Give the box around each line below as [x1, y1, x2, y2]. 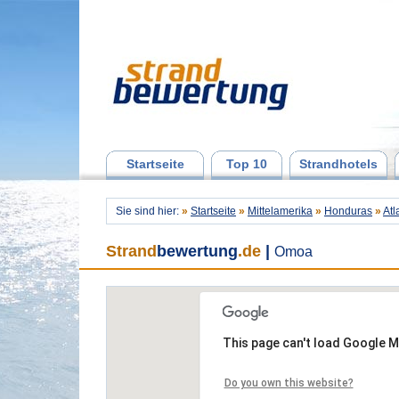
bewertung [157, 242, 238, 260]
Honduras [324, 205, 372, 217]
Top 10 [226, 157, 267, 171]
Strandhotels [299, 157, 378, 171]
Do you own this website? [224, 377, 354, 389]
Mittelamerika [248, 205, 313, 217]
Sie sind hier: [116, 205, 182, 217]
